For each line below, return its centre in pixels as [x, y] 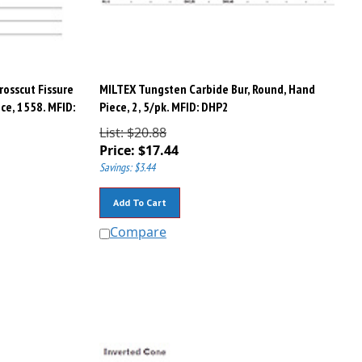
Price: [117, 143]
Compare [138, 225]
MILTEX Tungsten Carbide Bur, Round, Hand [207, 82]
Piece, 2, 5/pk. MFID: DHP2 [164, 100]
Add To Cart [139, 196]
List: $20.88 [133, 126]
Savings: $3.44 [127, 160]
